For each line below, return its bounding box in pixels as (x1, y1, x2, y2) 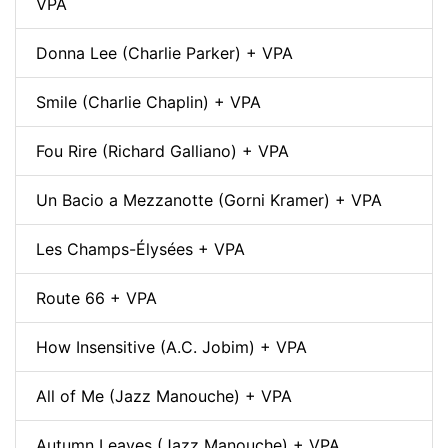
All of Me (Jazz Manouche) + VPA (36, 385, 292, 406)
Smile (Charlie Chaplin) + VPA (36, 91, 261, 112)
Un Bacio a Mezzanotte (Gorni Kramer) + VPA (36, 189, 382, 210)
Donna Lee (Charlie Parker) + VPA (36, 42, 293, 63)
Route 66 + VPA (36, 287, 157, 308)
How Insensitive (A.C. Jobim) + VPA (36, 336, 307, 357)
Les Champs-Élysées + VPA (36, 238, 245, 259)
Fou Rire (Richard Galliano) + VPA (36, 140, 289, 161)
